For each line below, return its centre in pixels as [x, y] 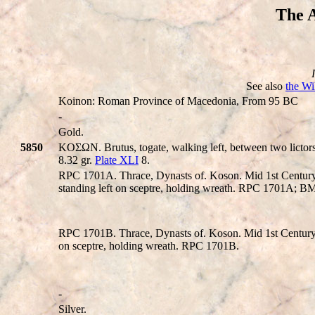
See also [266, 86]
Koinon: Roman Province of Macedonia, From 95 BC [178, 101]
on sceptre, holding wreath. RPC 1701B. [149, 245]
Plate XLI [117, 160]
